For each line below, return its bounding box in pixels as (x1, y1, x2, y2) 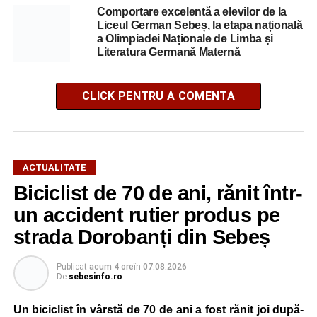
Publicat (56, 261, 87, 272)
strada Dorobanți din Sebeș (13, 225, 270, 248)
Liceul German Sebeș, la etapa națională (96, 18, 303, 31)
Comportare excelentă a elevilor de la (96, 5, 287, 18)
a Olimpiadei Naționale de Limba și (96, 32, 273, 45)
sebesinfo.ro (68, 271, 122, 282)
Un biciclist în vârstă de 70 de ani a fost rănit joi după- (13, 303, 304, 316)
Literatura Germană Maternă (96, 45, 241, 58)
